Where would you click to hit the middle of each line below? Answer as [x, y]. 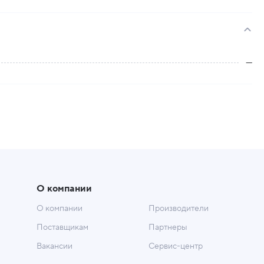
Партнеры [168, 227]
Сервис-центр [175, 246]
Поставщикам [62, 227]
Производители [178, 209]
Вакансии [54, 246]
